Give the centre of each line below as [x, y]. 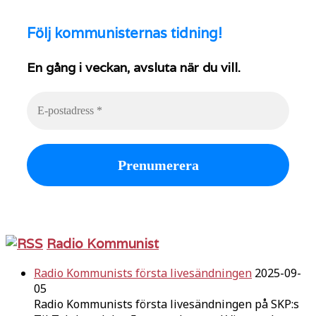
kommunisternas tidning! [136, 34]
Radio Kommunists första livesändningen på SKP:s [166, 304]
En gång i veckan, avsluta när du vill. [134, 68]
